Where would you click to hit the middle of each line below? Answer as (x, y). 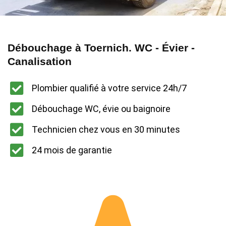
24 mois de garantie (72, 150)
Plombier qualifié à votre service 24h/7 (109, 88)
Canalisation (40, 61)
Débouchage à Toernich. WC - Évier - (101, 47)
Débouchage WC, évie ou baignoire (101, 109)
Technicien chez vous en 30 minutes (106, 130)
